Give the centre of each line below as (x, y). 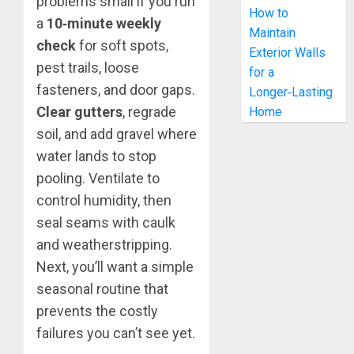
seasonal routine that (102, 289)
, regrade (149, 112)
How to (269, 13)
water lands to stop (96, 156)
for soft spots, (122, 46)
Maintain (273, 33)
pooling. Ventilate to (98, 179)
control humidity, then (104, 201)
